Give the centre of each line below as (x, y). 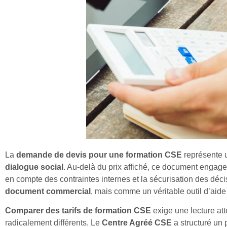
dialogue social (34, 167)
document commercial (48, 191)
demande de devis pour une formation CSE (99, 155)
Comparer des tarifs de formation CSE (78, 210)
